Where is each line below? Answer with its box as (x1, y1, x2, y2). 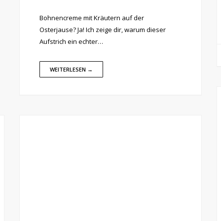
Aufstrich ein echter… (39, 37, 103, 46)
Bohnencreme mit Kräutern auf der (39, 13, 144, 22)
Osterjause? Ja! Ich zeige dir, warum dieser (39, 25, 166, 34)
